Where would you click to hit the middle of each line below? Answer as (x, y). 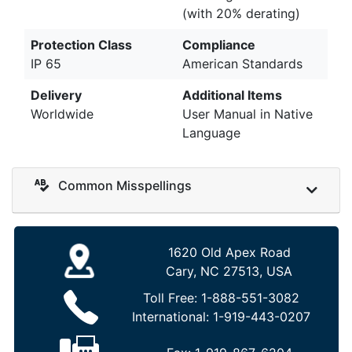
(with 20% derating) (241, 13)
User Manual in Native (247, 114)
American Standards (242, 63)
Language (211, 132)
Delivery (56, 95)
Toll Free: (172, 298)
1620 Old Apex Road (229, 253)
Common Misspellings (123, 185)
